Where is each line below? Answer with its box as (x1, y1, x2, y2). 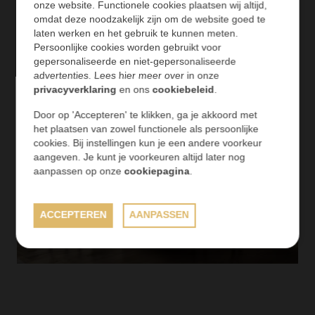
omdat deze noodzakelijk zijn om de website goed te (33, 13, 266, 25)
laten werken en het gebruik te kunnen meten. (33, 27, 238, 39)
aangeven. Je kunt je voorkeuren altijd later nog (33, 151, 245, 162)
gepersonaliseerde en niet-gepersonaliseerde (33, 56, 236, 67)
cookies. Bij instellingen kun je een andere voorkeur (33, 137, 262, 148)
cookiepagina (124, 165, 190, 176)
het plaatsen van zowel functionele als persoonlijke (33, 123, 259, 134)
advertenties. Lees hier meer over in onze (33, 70, 219, 81)
